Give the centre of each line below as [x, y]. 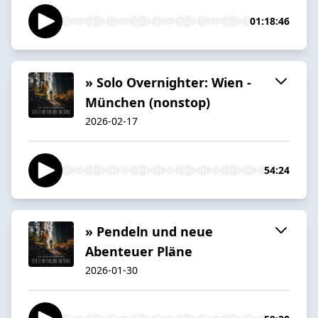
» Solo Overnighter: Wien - [168, 82]
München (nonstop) [148, 102]
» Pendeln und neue [149, 231]
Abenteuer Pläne [139, 251]
